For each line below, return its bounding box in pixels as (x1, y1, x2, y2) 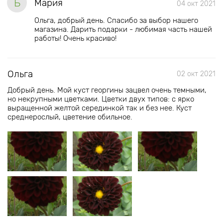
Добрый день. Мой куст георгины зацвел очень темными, (7, 86, 207, 95)
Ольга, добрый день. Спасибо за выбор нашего (34, 16, 198, 25)
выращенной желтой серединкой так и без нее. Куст (7, 104, 192, 112)
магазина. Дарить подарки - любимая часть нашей (34, 25, 212, 34)
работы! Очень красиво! (34, 34, 118, 43)
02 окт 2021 (177, 70, 216, 78)
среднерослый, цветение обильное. (7, 112, 132, 121)
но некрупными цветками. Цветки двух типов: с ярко (7, 95, 194, 104)
